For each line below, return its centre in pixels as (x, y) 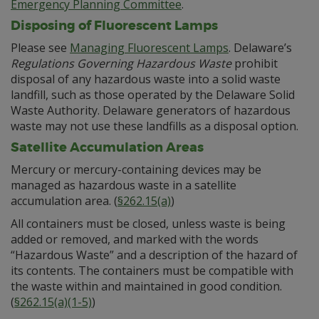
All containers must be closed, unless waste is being (148, 224)
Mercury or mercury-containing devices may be (136, 170)
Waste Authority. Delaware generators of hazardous (151, 111)
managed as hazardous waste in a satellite (124, 185)
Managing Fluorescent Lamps (149, 48)
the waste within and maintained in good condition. (146, 287)
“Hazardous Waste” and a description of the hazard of (154, 255)
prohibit (255, 64)
